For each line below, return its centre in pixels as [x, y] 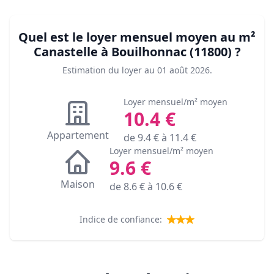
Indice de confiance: [121, 220]
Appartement [78, 135]
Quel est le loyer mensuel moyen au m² [137, 37]
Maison [78, 184]
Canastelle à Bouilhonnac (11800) [132, 52]
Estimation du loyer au [108, 70]
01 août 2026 [183, 70]
